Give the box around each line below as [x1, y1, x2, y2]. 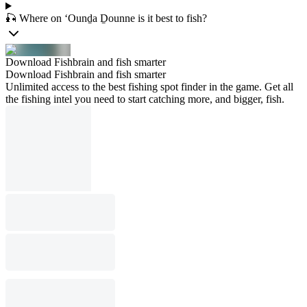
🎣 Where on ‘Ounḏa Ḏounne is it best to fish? [5, 12, 207, 24]
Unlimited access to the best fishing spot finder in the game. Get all [5, 81, 293, 93]
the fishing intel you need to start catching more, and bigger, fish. [5, 93, 284, 105]
